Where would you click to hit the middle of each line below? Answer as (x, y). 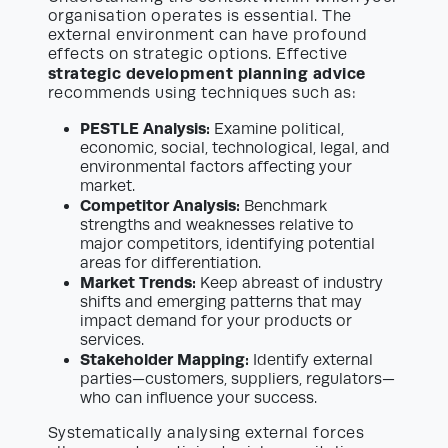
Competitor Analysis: (160, 206)
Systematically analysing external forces (206, 433)
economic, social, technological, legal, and (235, 148)
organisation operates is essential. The (200, 16)
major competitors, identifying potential (227, 244)
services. (112, 340)
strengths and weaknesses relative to (217, 225)
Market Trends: (138, 283)
